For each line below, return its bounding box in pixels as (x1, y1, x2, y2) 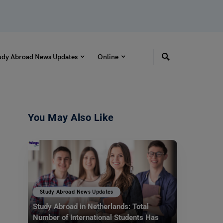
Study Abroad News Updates (40, 189, 113, 196)
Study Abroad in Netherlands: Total (33, 202, 149, 212)
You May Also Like (28, 111, 114, 123)
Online (97, 52, 118, 61)
